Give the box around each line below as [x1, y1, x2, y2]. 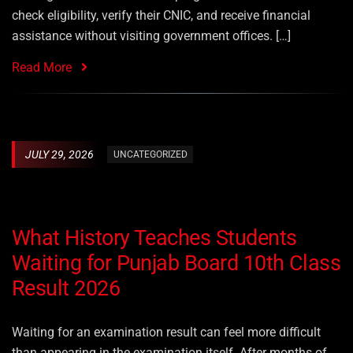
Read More [12, 60, 75, 76]
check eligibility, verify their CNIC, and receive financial [12, 8, 310, 24]
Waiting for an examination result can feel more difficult [12, 325, 321, 340]
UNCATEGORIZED [113, 149, 188, 161]
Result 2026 [12, 276, 121, 302]
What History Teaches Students [12, 225, 297, 251]
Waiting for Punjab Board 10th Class [12, 251, 341, 277]
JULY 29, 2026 [24, 147, 94, 161]
